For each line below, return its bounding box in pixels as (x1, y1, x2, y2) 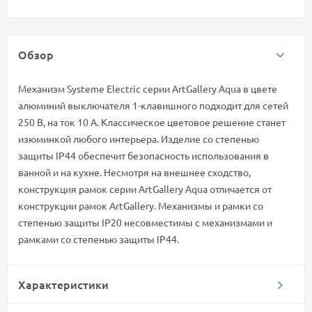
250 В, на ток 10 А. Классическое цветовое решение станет (18, 116, 286, 129)
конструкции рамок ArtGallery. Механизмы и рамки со (18, 199, 263, 212)
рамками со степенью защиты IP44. (18, 233, 179, 246)
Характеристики (18, 276, 109, 292)
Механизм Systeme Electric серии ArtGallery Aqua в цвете (18, 82, 277, 95)
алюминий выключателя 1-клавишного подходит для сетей (18, 99, 288, 112)
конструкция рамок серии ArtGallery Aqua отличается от (18, 182, 272, 196)
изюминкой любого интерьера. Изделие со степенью (18, 132, 259, 146)
